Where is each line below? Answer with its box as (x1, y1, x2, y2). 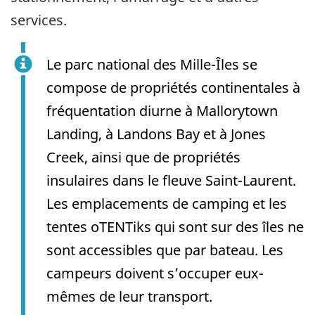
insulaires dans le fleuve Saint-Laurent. (46, 170, 296, 190)
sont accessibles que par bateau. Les (46, 240, 283, 259)
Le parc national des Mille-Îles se (46, 54, 257, 74)
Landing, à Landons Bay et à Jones (46, 124, 266, 143)
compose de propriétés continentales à (46, 77, 300, 97)
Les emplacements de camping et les (46, 193, 287, 213)
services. (11, 10, 70, 30)
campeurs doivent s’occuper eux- (46, 263, 264, 283)
